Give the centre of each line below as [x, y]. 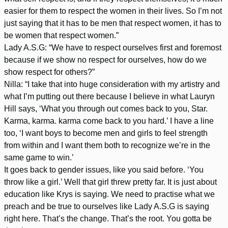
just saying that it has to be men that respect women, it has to [113, 23]
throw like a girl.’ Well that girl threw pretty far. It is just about [110, 182]
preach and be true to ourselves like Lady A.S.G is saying [107, 206]
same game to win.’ [39, 157]
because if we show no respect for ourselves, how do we [105, 60]
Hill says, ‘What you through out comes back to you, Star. [106, 108]
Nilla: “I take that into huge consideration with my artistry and [112, 84]
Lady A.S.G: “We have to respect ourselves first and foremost [113, 47]
